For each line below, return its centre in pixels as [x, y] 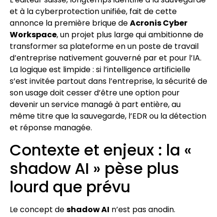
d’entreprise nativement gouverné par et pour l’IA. [106, 58]
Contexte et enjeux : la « [101, 150]
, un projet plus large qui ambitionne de [130, 35]
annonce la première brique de [70, 23]
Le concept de [38, 209]
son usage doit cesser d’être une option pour [95, 93]
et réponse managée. [51, 128]
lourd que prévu [70, 186]
